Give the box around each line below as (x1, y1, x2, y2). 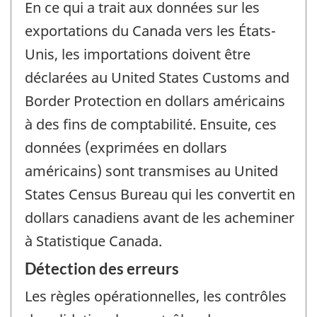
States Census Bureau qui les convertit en (25, 184, 295, 204)
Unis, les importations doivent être (25, 44, 250, 64)
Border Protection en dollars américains (25, 91, 285, 110)
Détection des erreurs (25, 259, 179, 279)
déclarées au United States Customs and (25, 67, 289, 87)
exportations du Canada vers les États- (25, 21, 276, 40)
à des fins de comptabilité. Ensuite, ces (25, 114, 277, 134)
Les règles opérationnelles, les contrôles (25, 287, 287, 306)
